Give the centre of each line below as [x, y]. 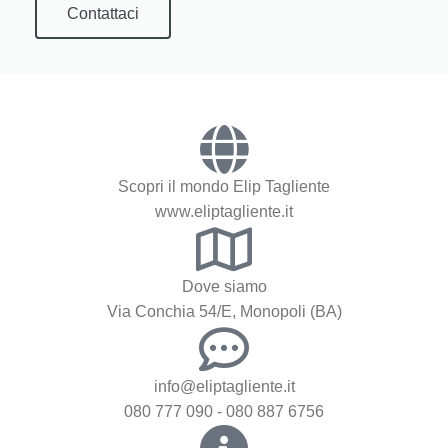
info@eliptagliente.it [224, 387]
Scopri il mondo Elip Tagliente [224, 187]
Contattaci [103, 14]
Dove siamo [224, 287]
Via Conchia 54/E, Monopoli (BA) [224, 312]
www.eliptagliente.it [224, 212]
